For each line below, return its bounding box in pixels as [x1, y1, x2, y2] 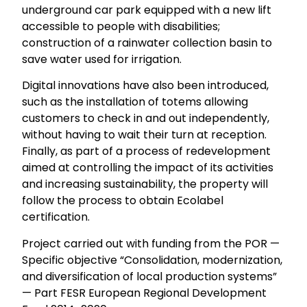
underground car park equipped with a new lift [22, 1, 272, 18]
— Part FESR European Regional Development [22, 284, 267, 301]
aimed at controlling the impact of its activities [22, 160, 274, 176]
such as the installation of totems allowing [22, 94, 249, 110]
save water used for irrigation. [22, 51, 182, 67]
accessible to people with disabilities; [22, 18, 221, 34]
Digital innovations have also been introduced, [22, 77, 269, 94]
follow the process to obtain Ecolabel [22, 193, 224, 209]
